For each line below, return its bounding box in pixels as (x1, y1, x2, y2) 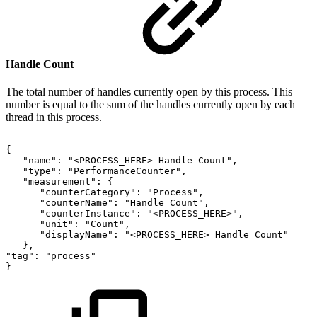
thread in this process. (6, 110, 102, 123)
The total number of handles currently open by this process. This (6, 85, 292, 98)
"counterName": (40, 197, 119, 208)
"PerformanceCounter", (68, 165, 187, 176)
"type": (23, 165, 62, 176)
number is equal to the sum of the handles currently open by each (6, 98, 295, 110)
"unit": (40, 218, 79, 229)
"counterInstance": (40, 207, 142, 219)
